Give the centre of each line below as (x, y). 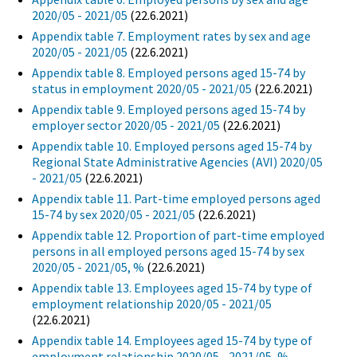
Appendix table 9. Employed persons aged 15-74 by (169, 110)
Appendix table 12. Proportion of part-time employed (178, 235)
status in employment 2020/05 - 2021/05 (142, 89)
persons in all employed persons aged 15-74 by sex (168, 251)
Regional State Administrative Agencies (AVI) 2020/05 (177, 162)
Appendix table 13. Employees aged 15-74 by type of (172, 288)
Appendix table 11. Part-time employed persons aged (176, 199)
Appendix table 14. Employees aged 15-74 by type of (172, 341)
